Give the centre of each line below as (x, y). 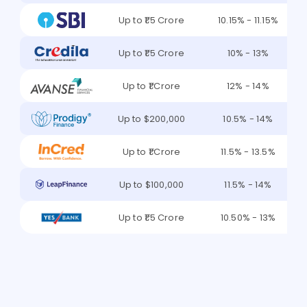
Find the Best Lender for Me (115, 259)
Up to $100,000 (151, 184)
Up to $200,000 (151, 119)
